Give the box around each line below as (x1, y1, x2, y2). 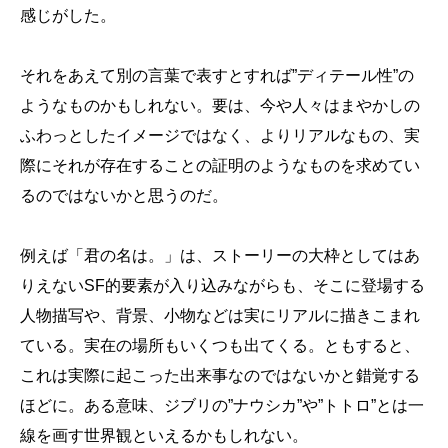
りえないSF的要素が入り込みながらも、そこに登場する (20, 276, 425, 294)
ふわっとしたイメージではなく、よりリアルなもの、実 (20, 126, 420, 144)
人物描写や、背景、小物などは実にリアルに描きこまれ (20, 306, 420, 324)
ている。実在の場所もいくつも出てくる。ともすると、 (20, 336, 420, 354)
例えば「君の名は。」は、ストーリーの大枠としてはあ (20, 246, 420, 264)
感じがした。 (20, 6, 116, 24)
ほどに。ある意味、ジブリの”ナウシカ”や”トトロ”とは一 (20, 396, 424, 414)
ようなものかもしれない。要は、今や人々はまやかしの (20, 96, 420, 114)
